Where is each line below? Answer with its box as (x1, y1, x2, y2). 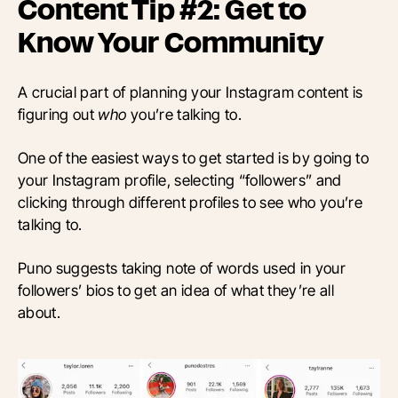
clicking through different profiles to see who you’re (18, 193, 363, 212)
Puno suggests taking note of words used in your (18, 259, 346, 278)
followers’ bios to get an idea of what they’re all (18, 281, 335, 300)
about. (18, 303, 61, 322)
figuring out (18, 105, 99, 124)
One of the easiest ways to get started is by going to (18, 148, 370, 168)
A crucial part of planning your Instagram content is (18, 83, 363, 102)
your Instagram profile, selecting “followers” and (18, 171, 342, 190)
